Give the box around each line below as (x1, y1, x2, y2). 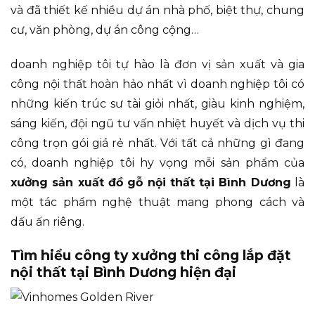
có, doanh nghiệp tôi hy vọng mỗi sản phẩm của (11, 155, 304, 169)
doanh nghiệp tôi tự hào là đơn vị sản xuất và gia (11, 57, 304, 71)
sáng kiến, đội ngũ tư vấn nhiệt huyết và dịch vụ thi (11, 116, 304, 130)
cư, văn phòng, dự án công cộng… (11, 23, 199, 37)
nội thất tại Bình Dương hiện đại (11, 263, 236, 281)
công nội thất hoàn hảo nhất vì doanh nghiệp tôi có (11, 77, 304, 91)
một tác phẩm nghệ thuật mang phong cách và (11, 195, 304, 209)
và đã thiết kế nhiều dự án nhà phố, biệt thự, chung (11, 4, 304, 17)
